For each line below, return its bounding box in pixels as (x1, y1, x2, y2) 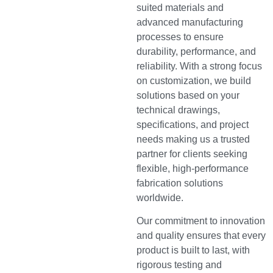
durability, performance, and (136, 46, 256, 57)
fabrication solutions (136, 177, 223, 188)
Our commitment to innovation (136, 216, 265, 227)
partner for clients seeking (136, 148, 247, 159)
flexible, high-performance (136, 163, 249, 174)
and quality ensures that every (136, 230, 266, 241)
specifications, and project (136, 119, 249, 130)
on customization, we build (136, 75, 251, 86)
